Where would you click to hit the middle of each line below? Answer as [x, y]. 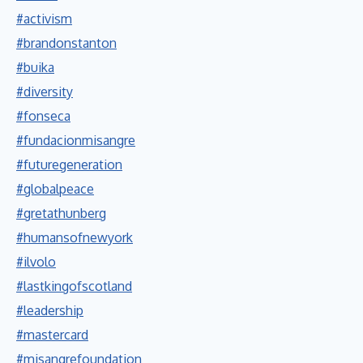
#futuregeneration [69, 164]
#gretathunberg [61, 213]
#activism [44, 18]
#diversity [45, 91]
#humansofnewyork [75, 237]
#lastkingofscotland [74, 286]
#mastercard [52, 334]
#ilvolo [36, 261]
